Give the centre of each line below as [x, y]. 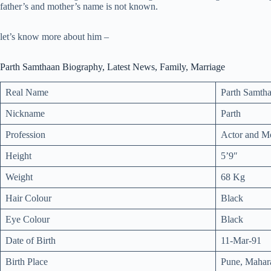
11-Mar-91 [241, 240]
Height [18, 155]
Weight [19, 177]
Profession [25, 134]
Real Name [27, 92]
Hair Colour [28, 198]
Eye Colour [28, 219]
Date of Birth [31, 240]
